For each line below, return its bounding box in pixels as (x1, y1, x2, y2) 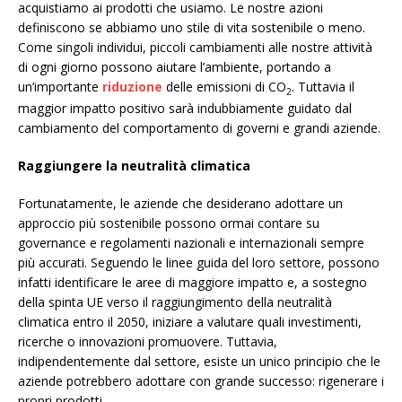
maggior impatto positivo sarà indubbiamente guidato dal (18, 99, 352, 117)
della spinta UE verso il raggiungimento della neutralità (18, 293, 332, 310)
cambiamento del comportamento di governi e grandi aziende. (18, 118, 380, 136)
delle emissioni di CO (162, 77, 286, 95)
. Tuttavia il (292, 77, 354, 95)
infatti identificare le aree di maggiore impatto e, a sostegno (18, 273, 367, 291)
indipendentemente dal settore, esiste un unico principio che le (18, 352, 380, 370)
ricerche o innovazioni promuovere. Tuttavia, (18, 332, 277, 350)
